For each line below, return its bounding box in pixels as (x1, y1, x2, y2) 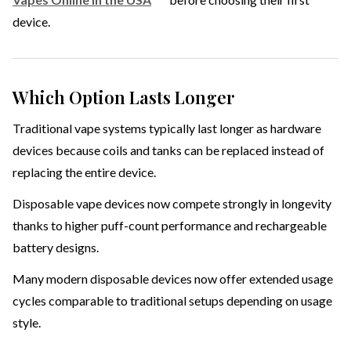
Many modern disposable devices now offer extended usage (13, 271, 333, 287)
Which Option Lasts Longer (13, 85, 234, 110)
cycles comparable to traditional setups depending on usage (13, 293, 332, 309)
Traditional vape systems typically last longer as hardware (13, 121, 321, 136)
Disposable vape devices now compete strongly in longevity (13, 196, 331, 212)
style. (13, 315, 41, 331)
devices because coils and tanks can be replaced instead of (13, 143, 324, 158)
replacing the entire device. (13, 165, 156, 180)
